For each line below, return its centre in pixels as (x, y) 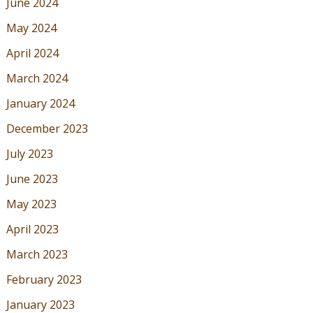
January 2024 (40, 104)
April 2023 (32, 230)
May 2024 (31, 28)
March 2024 (37, 79)
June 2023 (32, 179)
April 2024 (32, 53)
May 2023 (31, 204)
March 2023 (37, 255)
